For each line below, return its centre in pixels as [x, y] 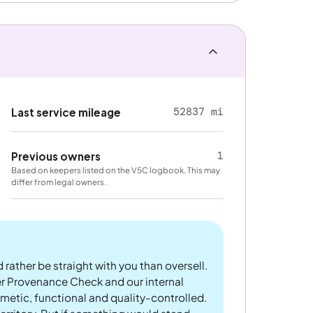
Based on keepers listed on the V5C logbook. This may [116, 170]
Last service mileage [66, 112]
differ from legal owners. [59, 182]
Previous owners [56, 156]
